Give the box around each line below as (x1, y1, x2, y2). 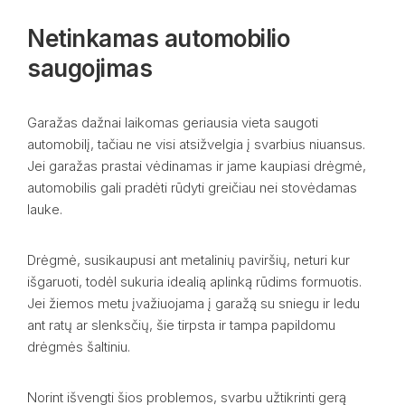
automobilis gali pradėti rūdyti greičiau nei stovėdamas (27, 179, 357, 196)
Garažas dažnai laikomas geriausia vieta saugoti (27, 114, 318, 131)
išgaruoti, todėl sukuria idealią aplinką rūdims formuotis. (27, 273, 362, 290)
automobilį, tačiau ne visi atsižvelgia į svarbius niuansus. (27, 136, 365, 153)
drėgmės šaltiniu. (27, 338, 130, 355)
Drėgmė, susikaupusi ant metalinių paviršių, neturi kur (27, 251, 350, 268)
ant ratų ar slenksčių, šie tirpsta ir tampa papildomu (27, 316, 335, 334)
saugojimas (27, 54, 152, 82)
